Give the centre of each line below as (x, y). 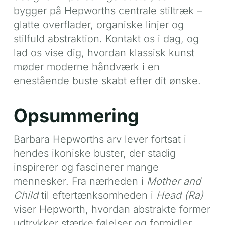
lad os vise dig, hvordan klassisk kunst (104, 52)
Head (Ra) (180, 195)
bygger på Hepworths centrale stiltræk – (107, 10)
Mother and (174, 181)
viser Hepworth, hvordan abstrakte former (112, 209)
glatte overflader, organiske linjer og (98, 24)
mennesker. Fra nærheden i (80, 181)
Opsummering (76, 115)
